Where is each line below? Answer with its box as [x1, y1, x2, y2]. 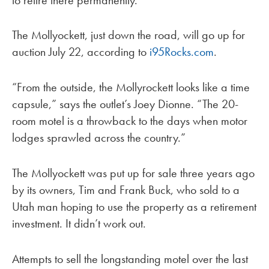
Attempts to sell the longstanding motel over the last [12, 250, 248, 267]
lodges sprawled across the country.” [12, 130, 186, 146]
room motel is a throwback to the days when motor [12, 113, 247, 129]
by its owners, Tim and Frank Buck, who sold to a [12, 182, 240, 198]
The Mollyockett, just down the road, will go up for [12, 27, 245, 43]
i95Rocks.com [150, 44, 214, 60]
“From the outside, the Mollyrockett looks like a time [12, 79, 250, 95]
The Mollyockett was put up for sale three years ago [12, 165, 255, 181]
